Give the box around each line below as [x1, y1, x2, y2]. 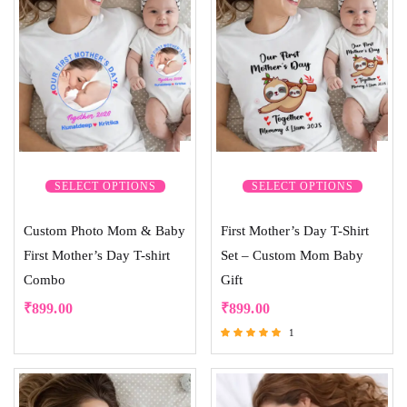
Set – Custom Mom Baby [221, 248, 363, 263]
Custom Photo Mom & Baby [24, 223, 185, 239]
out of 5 [221, 371, 253, 381]
